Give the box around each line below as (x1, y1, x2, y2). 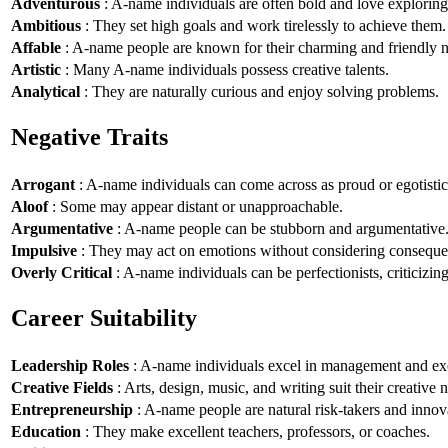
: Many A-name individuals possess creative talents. (61, 60, 389, 78)
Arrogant (11, 175, 75, 193)
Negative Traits (11, 124, 168, 151)
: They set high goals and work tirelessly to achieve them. (81, 16, 446, 34)
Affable (11, 38, 61, 56)
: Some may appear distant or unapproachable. (48, 197, 343, 215)
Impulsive (11, 241, 77, 259)
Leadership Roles (11, 356, 129, 374)
